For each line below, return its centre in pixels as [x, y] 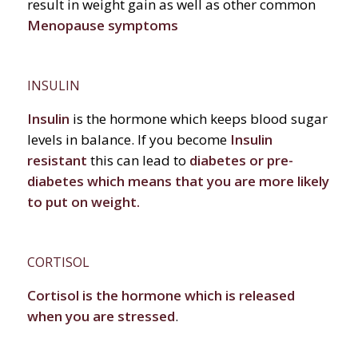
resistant [57, 161]
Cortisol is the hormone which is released [161, 296]
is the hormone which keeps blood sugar [200, 119]
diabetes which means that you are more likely [178, 181]
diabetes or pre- [241, 161]
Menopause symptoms [102, 26]
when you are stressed [101, 316]
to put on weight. [83, 202]
